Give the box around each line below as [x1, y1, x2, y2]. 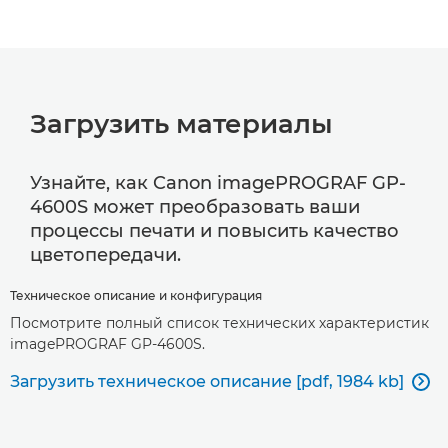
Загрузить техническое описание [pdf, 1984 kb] [10, 371, 404, 391]
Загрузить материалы [30, 107, 333, 140]
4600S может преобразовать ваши [30, 195, 360, 218]
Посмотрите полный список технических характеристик [10, 313, 429, 332]
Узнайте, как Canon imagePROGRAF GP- [30, 171, 406, 194]
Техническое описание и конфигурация [10, 287, 262, 303]
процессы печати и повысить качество [30, 219, 399, 242]
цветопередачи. [30, 243, 181, 266]
